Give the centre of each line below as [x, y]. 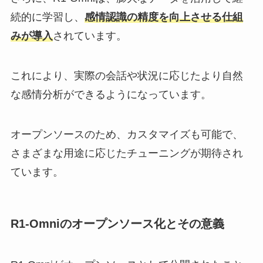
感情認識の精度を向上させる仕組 [163, 17]
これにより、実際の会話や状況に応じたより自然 [127, 76]
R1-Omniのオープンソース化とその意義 [117, 224]
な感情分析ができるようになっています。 [111, 95]
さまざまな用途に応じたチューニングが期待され [127, 154]
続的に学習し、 [47, 17]
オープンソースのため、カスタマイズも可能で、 [127, 135]
